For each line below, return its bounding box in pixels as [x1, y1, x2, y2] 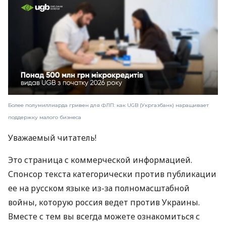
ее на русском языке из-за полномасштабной [8, 182, 190, 194]
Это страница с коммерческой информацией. [8, 154, 192, 165]
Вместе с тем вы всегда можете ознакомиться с [8, 210, 200, 222]
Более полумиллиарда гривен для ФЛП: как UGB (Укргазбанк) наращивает [8, 101, 209, 108]
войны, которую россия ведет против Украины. [8, 196, 200, 208]
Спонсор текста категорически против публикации [8, 168, 216, 180]
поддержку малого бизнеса [8, 114, 81, 121]
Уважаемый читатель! [8, 132, 96, 143]
